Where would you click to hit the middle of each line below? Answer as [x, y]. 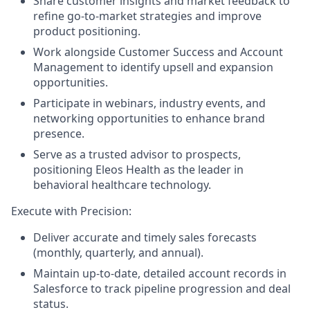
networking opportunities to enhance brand [149, 118]
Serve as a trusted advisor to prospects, [137, 154]
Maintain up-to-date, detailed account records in [160, 273]
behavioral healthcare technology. [122, 185]
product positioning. [87, 31]
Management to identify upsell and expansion [153, 67]
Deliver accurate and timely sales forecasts [145, 237]
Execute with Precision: [71, 211]
